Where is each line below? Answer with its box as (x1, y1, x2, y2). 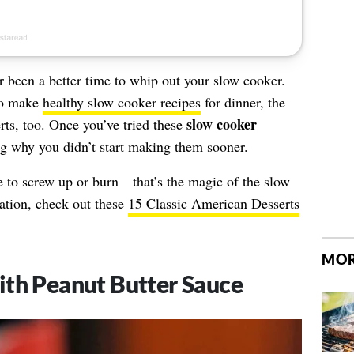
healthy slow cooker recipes (42, 92, 201, 112)
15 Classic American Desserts (127, 194, 299, 213)
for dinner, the (200, 92, 285, 112)
